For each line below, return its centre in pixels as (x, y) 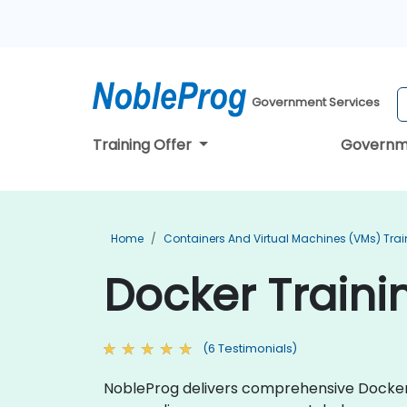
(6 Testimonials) (250, 348)
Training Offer (144, 145)
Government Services (316, 103)
